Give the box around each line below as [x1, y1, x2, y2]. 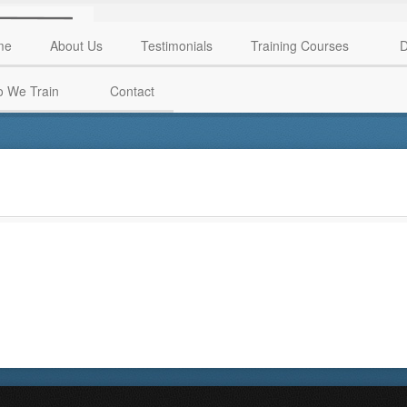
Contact [110, 82, 154, 100]
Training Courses [251, 36, 349, 55]
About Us [50, 36, 103, 55]
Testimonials [141, 36, 213, 55]
